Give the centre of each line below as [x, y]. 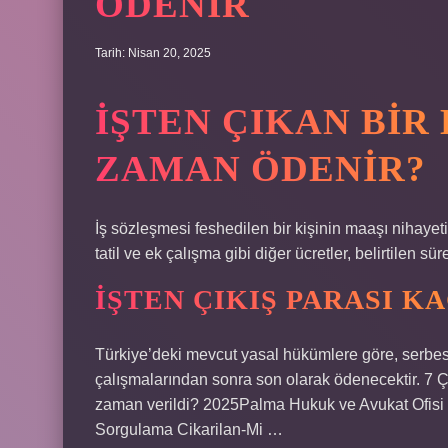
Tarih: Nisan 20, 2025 [153, 53]
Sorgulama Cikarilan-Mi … [189, 429]
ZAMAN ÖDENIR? [260, 168]
